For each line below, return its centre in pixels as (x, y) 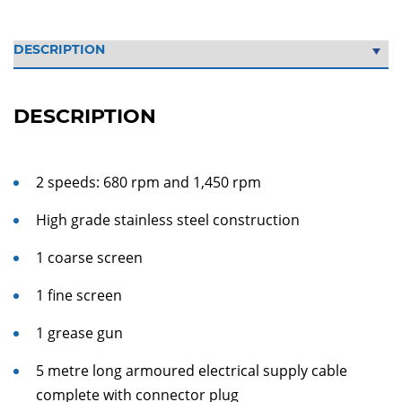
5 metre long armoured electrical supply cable (192, 371)
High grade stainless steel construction (168, 220)
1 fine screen (79, 295)
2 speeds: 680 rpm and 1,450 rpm (149, 182)
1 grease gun (79, 333)
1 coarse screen (89, 258)
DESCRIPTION (85, 116)
